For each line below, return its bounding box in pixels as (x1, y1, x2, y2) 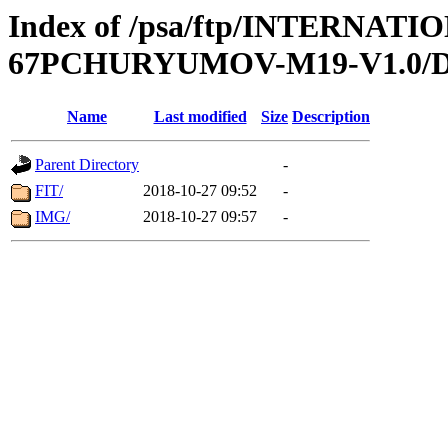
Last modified (153, 108, 247, 126)
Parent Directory (35, 156, 139, 174)
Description (292, 108, 370, 126)
